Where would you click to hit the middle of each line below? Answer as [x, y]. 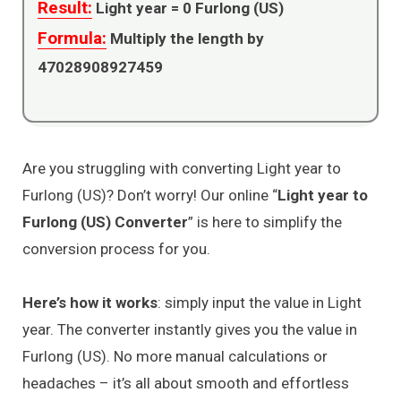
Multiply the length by [185, 38]
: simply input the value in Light [260, 303]
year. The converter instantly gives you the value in [190, 330]
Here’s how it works [90, 303]
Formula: [72, 38]
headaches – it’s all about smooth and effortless [186, 384]
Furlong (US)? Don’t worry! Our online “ [150, 195]
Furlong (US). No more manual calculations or [175, 357]
